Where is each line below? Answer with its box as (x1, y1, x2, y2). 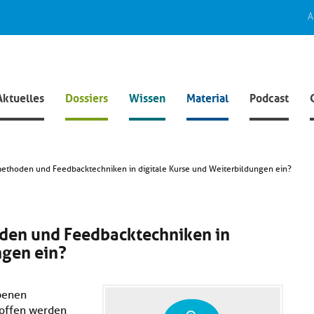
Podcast (250, 88, 289, 106)
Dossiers (65, 88, 108, 106)
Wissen (129, 88, 165, 106)
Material (186, 88, 228, 106)
